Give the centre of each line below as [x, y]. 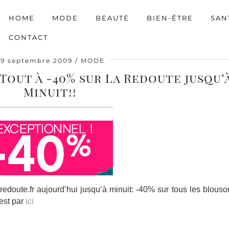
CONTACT [28, 37]
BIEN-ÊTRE [170, 18]
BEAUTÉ [112, 18]
